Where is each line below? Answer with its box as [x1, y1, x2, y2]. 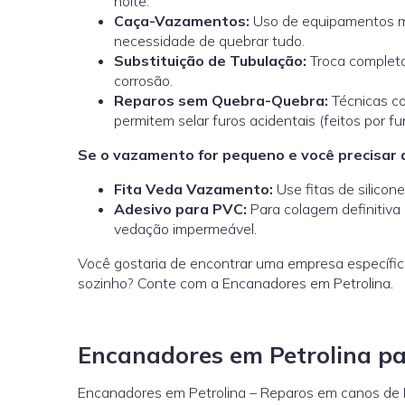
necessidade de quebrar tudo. [114, 32, 305, 50]
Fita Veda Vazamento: [114, 180, 273, 198]
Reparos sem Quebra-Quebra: [114, 91, 328, 109]
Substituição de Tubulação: [114, 52, 306, 70]
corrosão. [114, 71, 173, 89]
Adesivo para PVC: [114, 200, 247, 218]
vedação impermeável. [114, 220, 257, 238]
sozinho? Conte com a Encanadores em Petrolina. [78, 274, 393, 292]
